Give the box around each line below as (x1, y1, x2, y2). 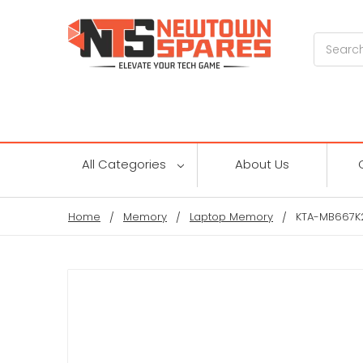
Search (314, 32, 355, 49)
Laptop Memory (190, 208, 273, 224)
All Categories (81, 155, 169, 173)
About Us (235, 155, 289, 173)
